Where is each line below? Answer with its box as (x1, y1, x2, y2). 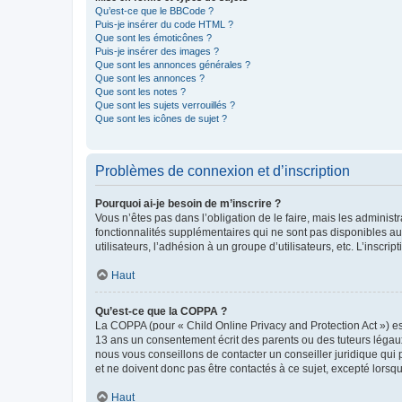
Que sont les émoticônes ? (95, 32, 212, 43)
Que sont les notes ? (95, 86, 186, 97)
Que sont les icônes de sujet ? (95, 113, 227, 124)
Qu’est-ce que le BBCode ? (95, 5, 214, 16)
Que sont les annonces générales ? (95, 59, 250, 70)
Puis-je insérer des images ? (95, 46, 219, 57)
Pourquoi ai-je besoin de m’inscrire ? (95, 197, 281, 210)
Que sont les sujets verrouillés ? (95, 100, 235, 110)
